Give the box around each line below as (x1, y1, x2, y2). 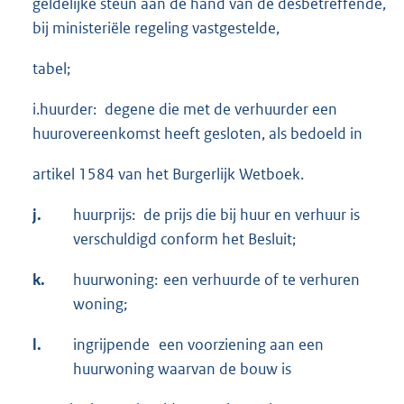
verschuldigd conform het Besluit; (73, 228, 296, 249)
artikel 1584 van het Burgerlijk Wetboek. (32, 163, 304, 184)
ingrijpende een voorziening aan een (73, 334, 324, 354)
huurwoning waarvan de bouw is (73, 358, 291, 379)
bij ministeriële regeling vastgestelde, (32, 17, 280, 38)
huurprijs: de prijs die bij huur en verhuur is (73, 204, 360, 225)
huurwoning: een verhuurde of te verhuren (73, 269, 360, 289)
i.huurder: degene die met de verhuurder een (32, 98, 337, 119)
